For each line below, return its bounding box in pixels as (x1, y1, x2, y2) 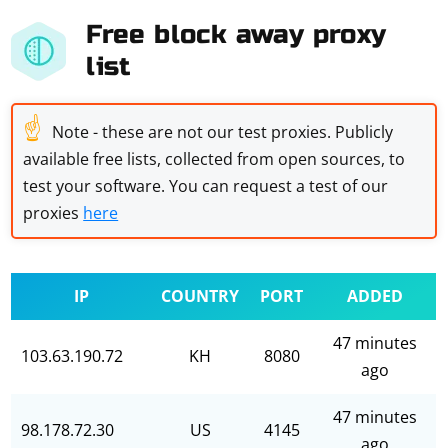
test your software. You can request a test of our (23, 175, 389, 197)
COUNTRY (161, 285, 240, 307)
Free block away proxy (86, 19, 387, 50)
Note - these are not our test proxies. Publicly (52, 121, 394, 143)
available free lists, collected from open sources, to (23, 148, 406, 170)
